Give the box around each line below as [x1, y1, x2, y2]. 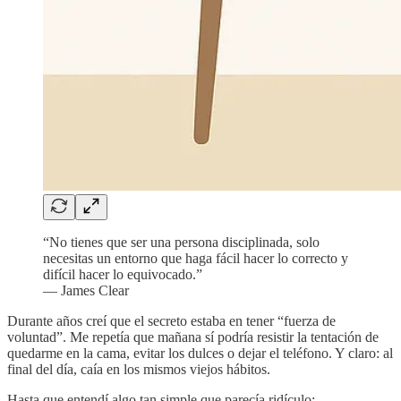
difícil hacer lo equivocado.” [43, 266, 202, 282]
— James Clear [43, 282, 129, 298]
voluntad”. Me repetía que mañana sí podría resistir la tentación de [7, 328, 379, 345]
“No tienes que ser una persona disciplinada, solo [43, 234, 320, 250]
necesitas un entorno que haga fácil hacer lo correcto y [43, 250, 348, 266]
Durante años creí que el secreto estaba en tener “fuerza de [7, 312, 336, 328]
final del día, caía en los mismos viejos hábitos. [7, 361, 270, 377]
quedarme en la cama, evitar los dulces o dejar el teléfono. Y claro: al [7, 345, 393, 361]
